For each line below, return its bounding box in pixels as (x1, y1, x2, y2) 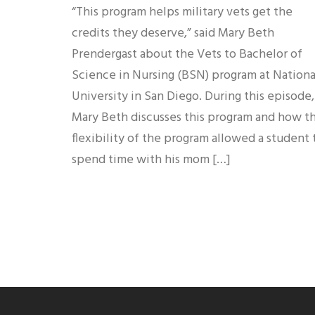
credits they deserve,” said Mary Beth (72, 22, 274, 44)
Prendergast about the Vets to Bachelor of (72, 44, 302, 65)
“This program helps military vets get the (72, 1, 292, 22)
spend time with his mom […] (72, 149, 231, 170)
